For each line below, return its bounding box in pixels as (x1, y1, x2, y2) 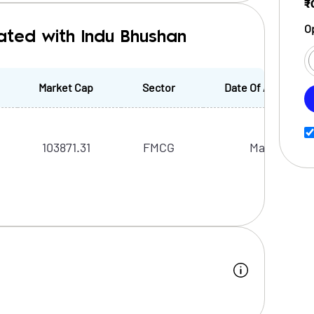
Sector (142, 81, 175, 94)
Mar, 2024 (249, 139, 303, 155)
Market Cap (39, 81, 93, 94)
